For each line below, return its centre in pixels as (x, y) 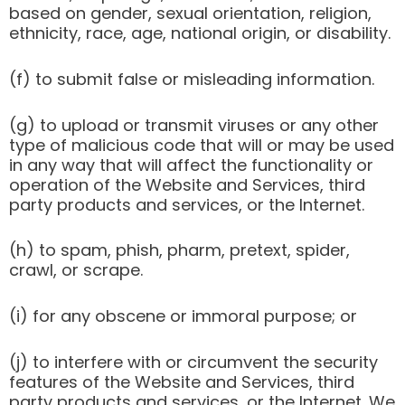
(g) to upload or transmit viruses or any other (194, 125)
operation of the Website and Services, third (187, 184)
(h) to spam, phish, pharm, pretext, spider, (179, 250)
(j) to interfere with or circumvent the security (193, 362)
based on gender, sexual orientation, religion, (190, 13)
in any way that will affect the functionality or (191, 165)
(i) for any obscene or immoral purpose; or (183, 316)
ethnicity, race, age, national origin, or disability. (200, 33)
